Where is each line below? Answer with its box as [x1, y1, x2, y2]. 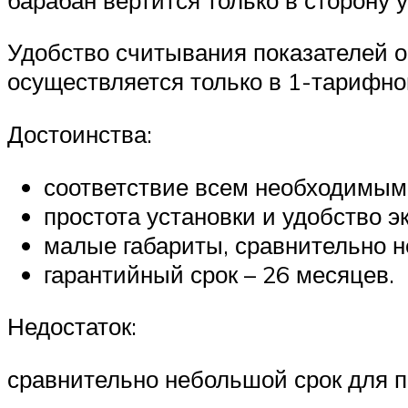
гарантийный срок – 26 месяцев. [44, 259, 394, 289]
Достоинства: [7, 119, 152, 149]
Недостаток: [7, 311, 137, 342]
